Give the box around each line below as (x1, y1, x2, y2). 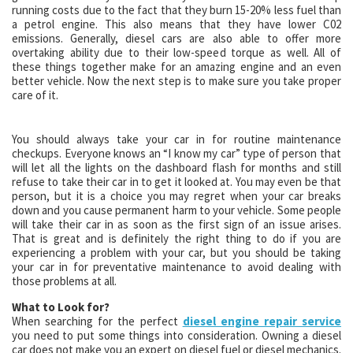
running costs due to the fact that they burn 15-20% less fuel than (12, 2, 341, 17)
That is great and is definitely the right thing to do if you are (12, 230, 341, 246)
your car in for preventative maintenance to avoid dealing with (12, 258, 341, 274)
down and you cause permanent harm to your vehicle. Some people (12, 202, 341, 217)
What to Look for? (12, 299, 110, 314)
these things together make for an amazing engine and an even (12, 59, 341, 74)
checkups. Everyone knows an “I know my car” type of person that (12, 145, 341, 161)
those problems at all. (12, 273, 117, 288)
